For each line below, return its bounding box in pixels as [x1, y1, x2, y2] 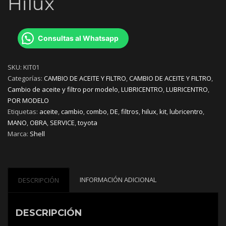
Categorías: [8, 74, 44, 83]
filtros [121, 107, 139, 117]
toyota [78, 118, 97, 128]
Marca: [8, 129, 30, 139]
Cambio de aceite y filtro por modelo [8, 85, 118, 94]
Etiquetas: [8, 107, 39, 117]
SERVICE [50, 118, 75, 128]
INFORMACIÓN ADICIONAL [80, 175, 156, 185]
